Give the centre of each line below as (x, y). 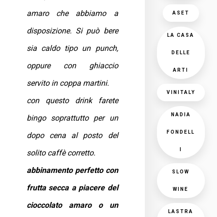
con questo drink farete (72, 101)
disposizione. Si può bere (72, 31)
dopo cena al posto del (72, 135)
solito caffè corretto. (61, 153)
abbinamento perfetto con (72, 170)
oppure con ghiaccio (72, 66)
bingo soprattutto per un (72, 118)
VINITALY (181, 92)
